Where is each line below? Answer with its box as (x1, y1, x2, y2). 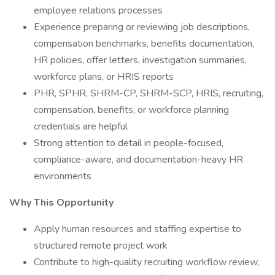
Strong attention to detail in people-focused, (34, 136, 223, 150)
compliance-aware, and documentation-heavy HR (34, 153, 243, 166)
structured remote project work (34, 239, 168, 252)
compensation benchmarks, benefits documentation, (34, 37, 254, 50)
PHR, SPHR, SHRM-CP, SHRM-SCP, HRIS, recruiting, (34, 87, 263, 100)
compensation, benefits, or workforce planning (34, 103, 229, 117)
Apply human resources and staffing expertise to (34, 222, 241, 236)
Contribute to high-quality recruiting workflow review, (34, 255, 259, 269)
